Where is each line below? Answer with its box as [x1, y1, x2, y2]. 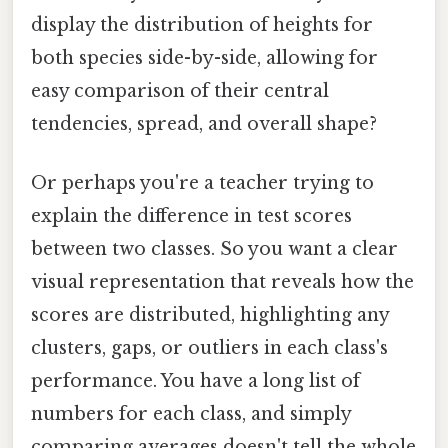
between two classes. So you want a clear [31, 238, 398, 261]
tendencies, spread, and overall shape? [31, 112, 377, 135]
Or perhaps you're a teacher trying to [31, 172, 374, 195]
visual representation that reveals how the [31, 271, 414, 294]
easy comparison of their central [31, 79, 329, 102]
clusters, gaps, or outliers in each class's [31, 337, 388, 360]
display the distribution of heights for [31, 13, 373, 36]
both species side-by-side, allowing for [31, 46, 378, 69]
